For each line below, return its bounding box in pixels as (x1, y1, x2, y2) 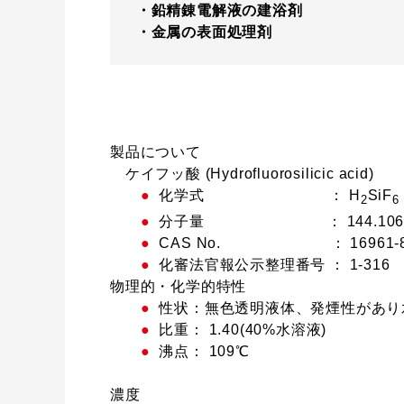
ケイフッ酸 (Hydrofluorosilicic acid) (110, 165, 374, 181)
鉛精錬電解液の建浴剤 (151, 3, 303, 19)
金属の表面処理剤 (151, 24, 273, 41)
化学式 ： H (159, 187, 361, 203)
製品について (110, 143, 201, 160)
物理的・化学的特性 (110, 278, 247, 294)
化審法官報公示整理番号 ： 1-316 (159, 256, 390, 272)
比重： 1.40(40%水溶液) (159, 321, 327, 337)
